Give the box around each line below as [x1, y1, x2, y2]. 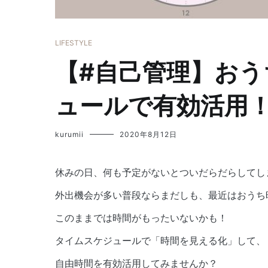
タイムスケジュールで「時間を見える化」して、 [55, 234, 266, 246]
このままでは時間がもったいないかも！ [55, 212, 227, 224]
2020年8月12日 [120, 130, 177, 139]
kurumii [55, 130, 84, 139]
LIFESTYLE [55, 38, 92, 47]
